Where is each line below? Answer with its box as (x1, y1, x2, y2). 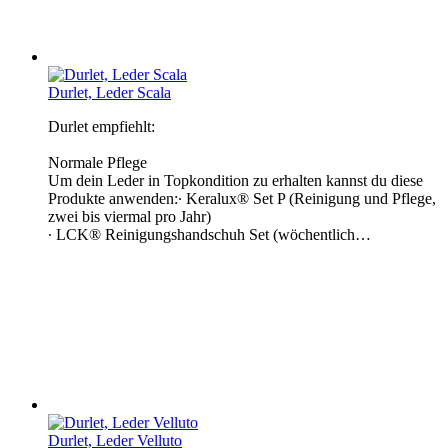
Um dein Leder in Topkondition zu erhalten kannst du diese (48, 171, 423, 189)
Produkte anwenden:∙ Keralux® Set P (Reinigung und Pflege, (48, 189, 436, 207)
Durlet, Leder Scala (48, 83, 171, 101)
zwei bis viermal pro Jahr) (48, 207, 211, 225)
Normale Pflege (48, 153, 147, 171)
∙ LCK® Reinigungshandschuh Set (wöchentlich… (48, 225, 371, 243)
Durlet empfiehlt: (48, 117, 155, 135)
